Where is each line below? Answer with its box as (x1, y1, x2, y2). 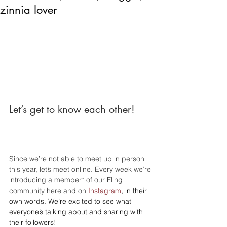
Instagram (88, 185, 121, 195)
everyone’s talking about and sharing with (9, 207, 145, 216)
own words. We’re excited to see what (9, 196, 133, 206)
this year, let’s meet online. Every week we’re (9, 164, 153, 174)
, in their (121, 185, 149, 195)
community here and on (9, 185, 88, 195)
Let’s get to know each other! (9, 102, 135, 116)
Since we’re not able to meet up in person (9, 154, 146, 163)
